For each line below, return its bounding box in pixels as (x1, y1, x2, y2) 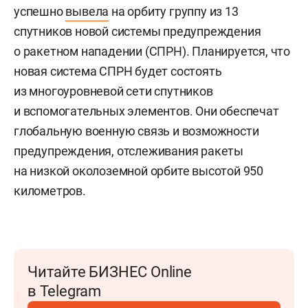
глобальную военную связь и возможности (14, 123, 259, 138)
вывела (65, 3, 109, 19)
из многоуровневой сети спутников (14, 83, 213, 98)
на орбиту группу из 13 (109, 3, 239, 19)
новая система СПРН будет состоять (14, 63, 222, 78)
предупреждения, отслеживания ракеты (14, 143, 243, 158)
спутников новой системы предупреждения (14, 23, 261, 38)
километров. (14, 183, 86, 198)
